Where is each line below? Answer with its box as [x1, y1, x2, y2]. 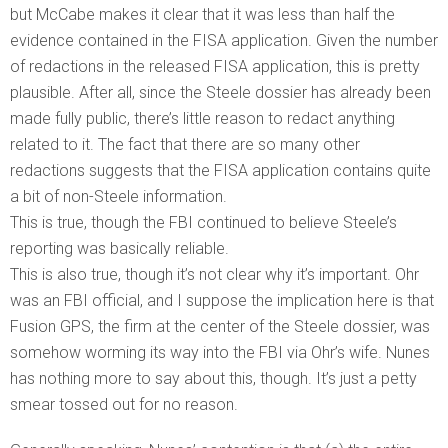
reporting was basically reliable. [10, 239, 229, 259]
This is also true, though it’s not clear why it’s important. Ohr [10, 265, 419, 285]
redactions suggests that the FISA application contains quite [10, 161, 431, 181]
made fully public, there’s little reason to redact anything [10, 109, 395, 129]
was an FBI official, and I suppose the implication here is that [10, 291, 434, 311]
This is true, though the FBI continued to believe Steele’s [10, 213, 397, 233]
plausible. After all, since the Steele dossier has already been [10, 83, 431, 103]
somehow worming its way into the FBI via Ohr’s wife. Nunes [10, 343, 430, 363]
